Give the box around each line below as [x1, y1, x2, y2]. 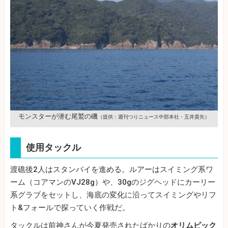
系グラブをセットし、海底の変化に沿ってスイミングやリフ [10, 190, 216, 200]
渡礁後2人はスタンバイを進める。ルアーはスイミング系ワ [10, 165, 213, 175]
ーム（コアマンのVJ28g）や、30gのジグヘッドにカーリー [10, 178, 215, 187]
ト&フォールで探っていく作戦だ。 [10, 203, 130, 213]
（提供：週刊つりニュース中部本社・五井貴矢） [98, 114, 210, 120]
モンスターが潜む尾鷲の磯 [18, 112, 98, 121]
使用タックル [26, 142, 81, 153]
